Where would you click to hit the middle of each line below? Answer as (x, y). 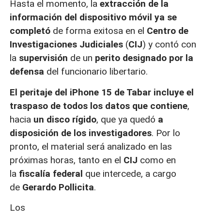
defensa (27, 72)
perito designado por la (143, 58)
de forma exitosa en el (99, 31)
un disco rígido (64, 119)
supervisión (45, 58)
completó (30, 31)
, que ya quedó (127, 119)
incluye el (174, 92)
